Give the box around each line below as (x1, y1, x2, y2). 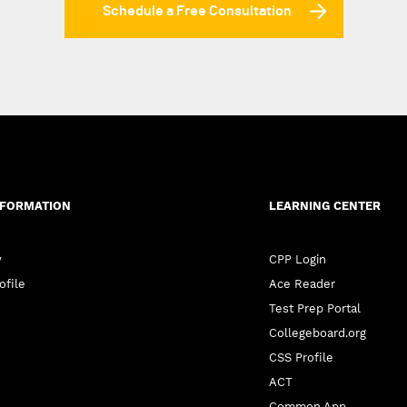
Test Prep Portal (268, 302, 361, 315)
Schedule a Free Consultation (103, 3, 292, 18)
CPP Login (268, 253, 326, 266)
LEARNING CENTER (268, 199, 381, 213)
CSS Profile (268, 351, 333, 364)
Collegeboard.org (268, 326, 366, 340)
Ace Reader (268, 277, 335, 291)
